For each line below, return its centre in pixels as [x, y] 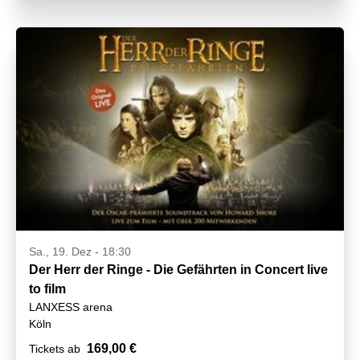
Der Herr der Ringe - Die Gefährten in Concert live [178, 270]
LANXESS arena [71, 307]
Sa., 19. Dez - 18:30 [80, 252]
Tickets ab [55, 349]
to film [47, 289]
